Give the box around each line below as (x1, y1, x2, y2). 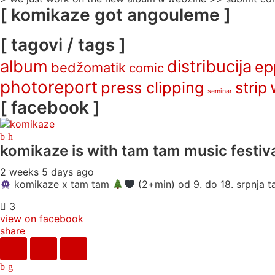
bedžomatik (51, 60, 126, 76)
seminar (207, 87, 232, 95)
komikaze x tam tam (11, 178, 113, 190)
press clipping (101, 78, 204, 97)
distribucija (167, 56, 252, 77)
